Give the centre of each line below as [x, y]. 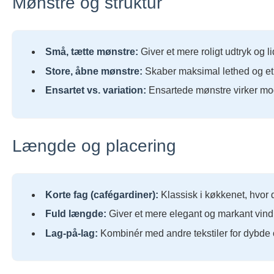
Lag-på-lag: [72, 233]
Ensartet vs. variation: [96, 91]
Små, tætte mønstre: [92, 52]
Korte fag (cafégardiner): [102, 194]
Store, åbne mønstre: [94, 71]
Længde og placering [94, 146]
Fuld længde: [76, 214]
